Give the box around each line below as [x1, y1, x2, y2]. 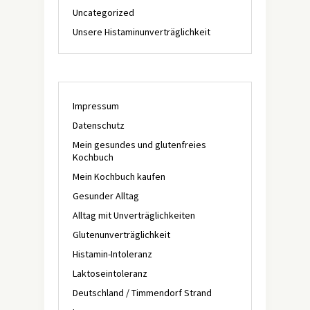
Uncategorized [73, 6, 134, 19]
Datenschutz [73, 119, 125, 131]
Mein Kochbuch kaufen [73, 170, 165, 183]
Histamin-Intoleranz [73, 248, 152, 260]
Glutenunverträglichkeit [73, 228, 170, 241]
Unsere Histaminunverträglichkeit [73, 26, 210, 38]
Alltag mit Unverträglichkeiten [73, 209, 195, 221]
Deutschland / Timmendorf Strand [73, 286, 212, 299]
